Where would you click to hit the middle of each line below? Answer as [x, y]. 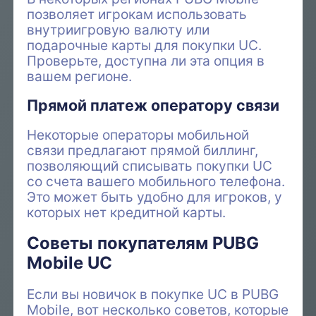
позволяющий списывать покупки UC [150, 165]
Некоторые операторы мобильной [138, 134]
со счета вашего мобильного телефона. [156, 181]
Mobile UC [70, 262]
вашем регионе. [80, 77]
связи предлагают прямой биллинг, [143, 150]
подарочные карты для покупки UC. [145, 45]
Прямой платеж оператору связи [153, 105]
